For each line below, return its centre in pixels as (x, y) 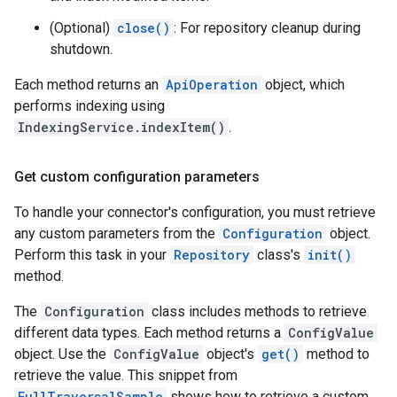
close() (144, 28)
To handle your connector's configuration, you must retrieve (195, 212)
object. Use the (62, 354)
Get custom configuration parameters (137, 177)
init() (330, 255)
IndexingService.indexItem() (121, 127)
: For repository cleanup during (267, 28)
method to (336, 354)
